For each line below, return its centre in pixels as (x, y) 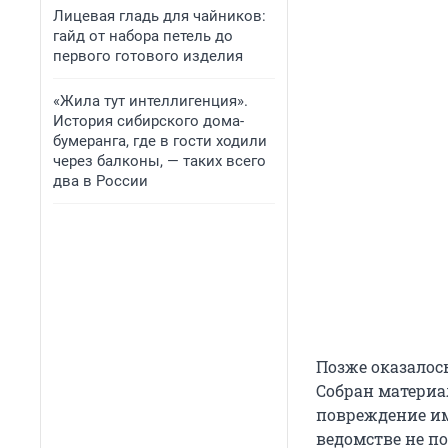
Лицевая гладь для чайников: (159, 16)
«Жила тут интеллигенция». (150, 101)
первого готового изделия (148, 56)
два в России (100, 181)
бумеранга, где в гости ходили (160, 141)
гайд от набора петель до (143, 36)
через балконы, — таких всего (159, 161)
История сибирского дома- (148, 121)
